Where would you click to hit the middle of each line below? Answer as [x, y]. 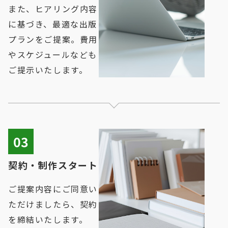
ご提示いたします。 [48, 70]
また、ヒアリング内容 [53, 9]
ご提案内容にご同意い [53, 189]
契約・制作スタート [53, 165]
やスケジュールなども [53, 55]
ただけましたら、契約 [53, 204]
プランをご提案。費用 [53, 39]
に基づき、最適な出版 [53, 24]
